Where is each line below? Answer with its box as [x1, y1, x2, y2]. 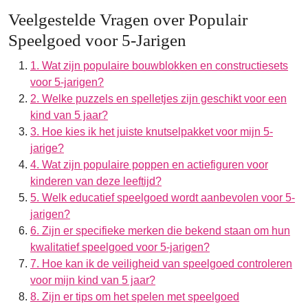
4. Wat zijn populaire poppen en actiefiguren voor [30, 159, 268, 170]
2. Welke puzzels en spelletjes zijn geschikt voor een [30, 93, 287, 104]
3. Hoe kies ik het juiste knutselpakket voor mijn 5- [30, 126, 273, 137]
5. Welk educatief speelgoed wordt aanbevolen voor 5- [30, 192, 295, 203]
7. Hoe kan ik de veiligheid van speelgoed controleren [30, 258, 292, 269]
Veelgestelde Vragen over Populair [8, 10, 247, 29]
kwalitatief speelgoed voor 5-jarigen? [30, 241, 210, 253]
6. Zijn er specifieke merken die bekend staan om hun [30, 225, 290, 236]
